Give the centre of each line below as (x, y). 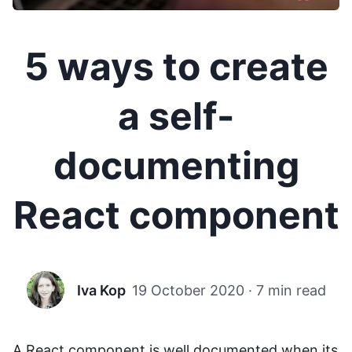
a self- (176, 116)
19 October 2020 (188, 290)
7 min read (291, 290)
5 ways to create (176, 67)
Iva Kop (101, 290)
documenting (176, 166)
